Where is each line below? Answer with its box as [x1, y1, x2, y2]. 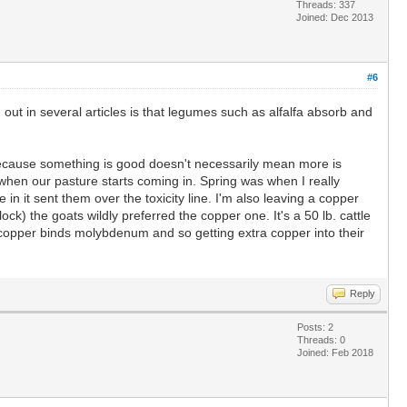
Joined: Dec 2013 [296, 11, 373, 23]
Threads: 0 [297, 333, 345, 345]
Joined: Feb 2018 [297, 346, 373, 358]
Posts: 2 [297, 321, 333, 333]
